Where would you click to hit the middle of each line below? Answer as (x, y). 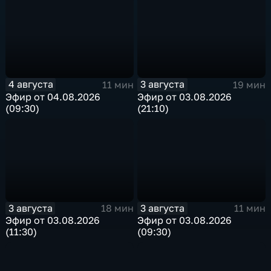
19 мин (249, 84)
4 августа (31, 84)
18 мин (117, 208)
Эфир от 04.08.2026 (53, 96)
